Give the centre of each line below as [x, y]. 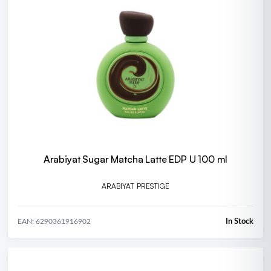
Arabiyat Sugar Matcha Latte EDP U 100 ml [135, 159]
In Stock [240, 221]
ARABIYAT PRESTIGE [135, 186]
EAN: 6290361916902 [54, 222]
